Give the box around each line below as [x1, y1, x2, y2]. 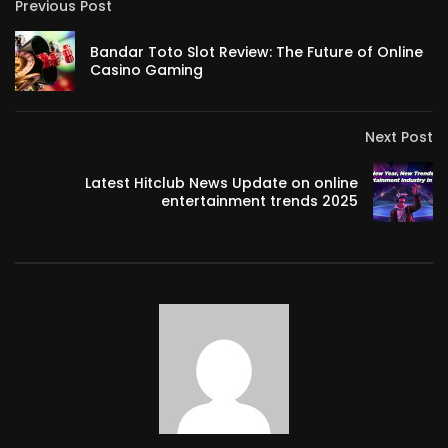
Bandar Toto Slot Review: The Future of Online [90, 42, 423, 62]
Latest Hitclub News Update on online [85, 173, 358, 193]
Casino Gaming [90, 60, 203, 80]
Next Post [365, 127, 433, 147]
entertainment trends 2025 [161, 191, 358, 211]
